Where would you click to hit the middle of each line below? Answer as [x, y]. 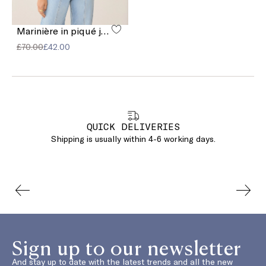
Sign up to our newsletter [127, 247]
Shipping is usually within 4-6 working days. [133, 138]
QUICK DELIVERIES [133, 126]
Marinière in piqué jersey [105, 30]
